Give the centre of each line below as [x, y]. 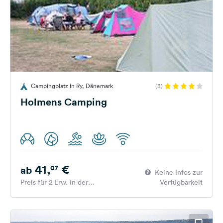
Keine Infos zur [179, 172]
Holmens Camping [64, 102]
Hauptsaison [40, 192]
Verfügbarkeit [181, 182]
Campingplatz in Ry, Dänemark [72, 86]
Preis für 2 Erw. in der [54, 182]
